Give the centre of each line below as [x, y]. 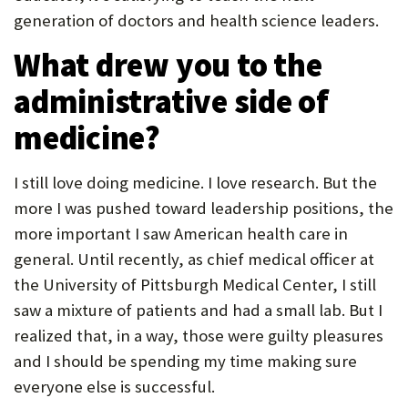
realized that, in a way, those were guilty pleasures [199, 336]
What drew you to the [168, 65]
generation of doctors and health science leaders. [196, 20]
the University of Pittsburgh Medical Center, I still [195, 285]
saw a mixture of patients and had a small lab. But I [198, 310]
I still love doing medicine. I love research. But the [195, 183]
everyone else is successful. [114, 387]
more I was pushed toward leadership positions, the [204, 208]
